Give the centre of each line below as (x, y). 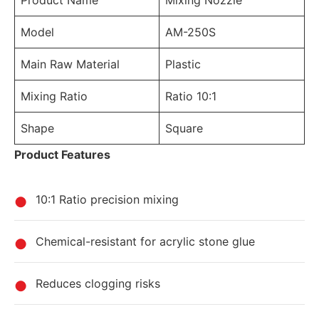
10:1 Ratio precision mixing (107, 199)
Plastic (183, 64)
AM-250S (190, 32)
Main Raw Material (70, 64)
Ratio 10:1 (191, 96)
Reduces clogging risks (98, 283)
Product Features (62, 155)
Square (184, 128)
